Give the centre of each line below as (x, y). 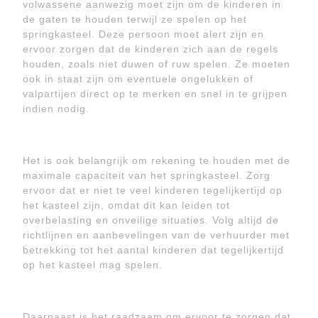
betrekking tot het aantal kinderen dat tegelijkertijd (153, 250)
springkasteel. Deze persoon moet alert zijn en (143, 34)
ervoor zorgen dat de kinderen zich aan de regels (150, 49)
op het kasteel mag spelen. (93, 265)
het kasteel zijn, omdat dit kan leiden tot (126, 205)
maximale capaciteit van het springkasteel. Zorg (147, 175)
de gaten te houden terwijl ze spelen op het (135, 19)
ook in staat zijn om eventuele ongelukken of (138, 79)
